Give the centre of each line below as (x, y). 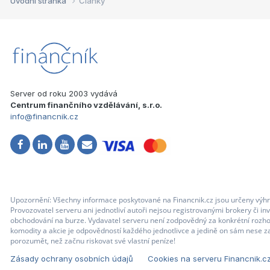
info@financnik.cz (44, 116)
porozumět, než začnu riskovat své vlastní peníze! (93, 240)
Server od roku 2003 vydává (64, 93)
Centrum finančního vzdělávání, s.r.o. (86, 105)
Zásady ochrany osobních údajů (72, 258)
